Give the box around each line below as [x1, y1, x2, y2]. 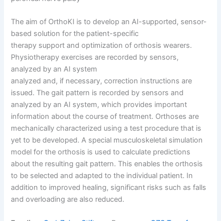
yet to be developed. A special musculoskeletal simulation [11, 136, 203, 145]
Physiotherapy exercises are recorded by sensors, [11, 53, 179, 62]
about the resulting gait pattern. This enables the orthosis [11, 159, 203, 169]
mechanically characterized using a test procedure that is [11, 124, 202, 133]
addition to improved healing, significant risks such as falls [11, 183, 207, 192]
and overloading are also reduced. [11, 195, 125, 204]
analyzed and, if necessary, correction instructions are [11, 76, 192, 86]
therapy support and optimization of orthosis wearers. [11, 41, 192, 50]
